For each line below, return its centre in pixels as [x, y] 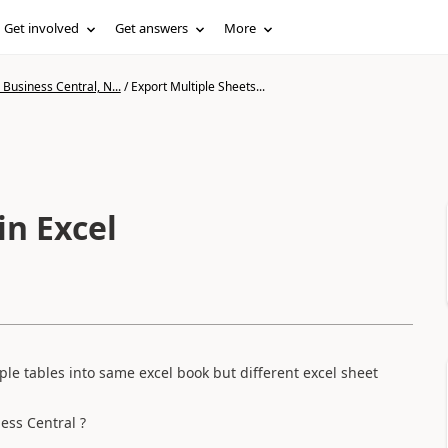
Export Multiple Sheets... [197, 86]
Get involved [42, 28]
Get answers [152, 28]
